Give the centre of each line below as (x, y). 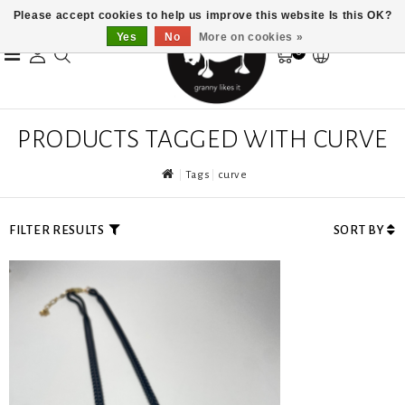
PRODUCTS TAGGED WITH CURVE (202, 139)
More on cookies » (251, 37)
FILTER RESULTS (57, 230)
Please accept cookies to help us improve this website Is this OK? (202, 15)
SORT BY (360, 230)
